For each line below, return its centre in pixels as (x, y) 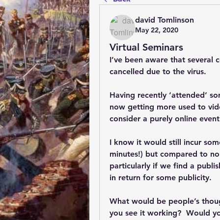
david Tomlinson (165, 20)
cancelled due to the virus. (158, 71)
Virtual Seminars (146, 47)
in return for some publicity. (163, 178)
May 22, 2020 (157, 30)
